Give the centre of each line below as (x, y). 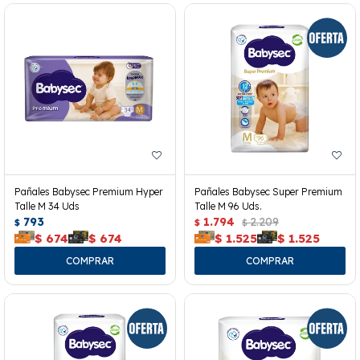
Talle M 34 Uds (47, 206)
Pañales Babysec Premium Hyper (89, 191)
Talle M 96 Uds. (228, 206)
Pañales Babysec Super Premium (268, 191)
